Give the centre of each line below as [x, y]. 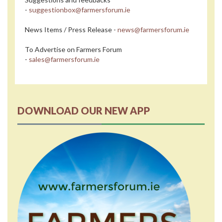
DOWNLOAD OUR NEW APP [84, 111]
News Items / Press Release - [71, 30]
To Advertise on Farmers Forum [73, 50]
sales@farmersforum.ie [64, 59]
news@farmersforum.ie [153, 30]
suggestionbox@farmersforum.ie [80, 10]
